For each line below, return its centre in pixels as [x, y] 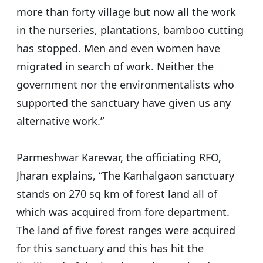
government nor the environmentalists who [125, 85]
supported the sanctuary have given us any [124, 103]
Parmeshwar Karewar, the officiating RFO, [119, 158]
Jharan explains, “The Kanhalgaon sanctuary [125, 176]
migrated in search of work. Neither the [115, 67]
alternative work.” [60, 121]
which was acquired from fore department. [123, 212]
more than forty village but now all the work [126, 12]
